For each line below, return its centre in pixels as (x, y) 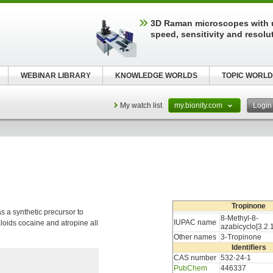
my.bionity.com (199, 105)
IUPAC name (195, 222)
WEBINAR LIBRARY (55, 76)
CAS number (195, 258)
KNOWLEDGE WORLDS (156, 76)
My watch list (141, 105)
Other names (195, 237)
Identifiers (249, 247)
